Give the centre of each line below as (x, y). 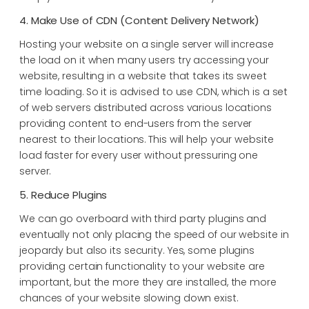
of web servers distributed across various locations (146, 107)
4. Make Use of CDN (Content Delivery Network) (139, 20)
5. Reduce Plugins (63, 195)
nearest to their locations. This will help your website (147, 139)
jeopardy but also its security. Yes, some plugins (137, 250)
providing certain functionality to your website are (142, 266)
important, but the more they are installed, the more (148, 282)
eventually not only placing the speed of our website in (154, 234)
